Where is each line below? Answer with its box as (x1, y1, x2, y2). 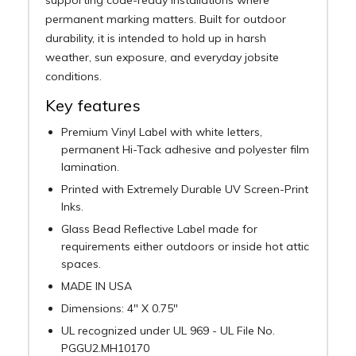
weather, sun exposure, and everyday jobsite (44, 49, 279, 64)
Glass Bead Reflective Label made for (60, 221, 257, 236)
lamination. (60, 159, 119, 174)
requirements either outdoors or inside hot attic (60, 238, 309, 253)
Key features (44, 95, 141, 115)
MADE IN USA (60, 278, 132, 293)
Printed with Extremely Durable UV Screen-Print (60, 181, 308, 196)
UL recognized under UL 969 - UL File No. (60, 323, 275, 338)
